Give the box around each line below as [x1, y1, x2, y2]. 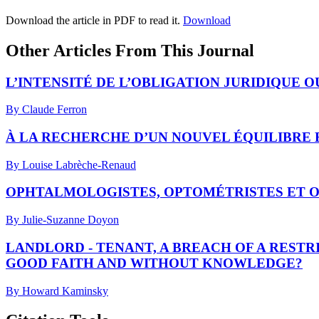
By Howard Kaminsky [6, 284, 108, 297]
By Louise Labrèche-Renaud [6, 158, 136, 171]
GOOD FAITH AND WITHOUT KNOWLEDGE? [6, 255, 303, 271]
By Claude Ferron [6, 103, 87, 116]
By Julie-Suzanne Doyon [6, 214, 119, 226]
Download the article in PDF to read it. [6, 14, 183, 26]
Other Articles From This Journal [6, 41, 254, 60]
